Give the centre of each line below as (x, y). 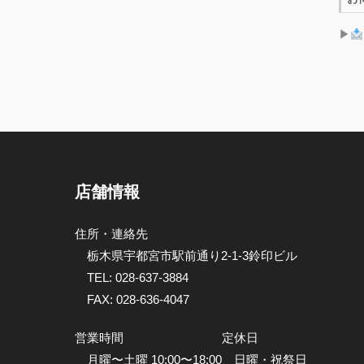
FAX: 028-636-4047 (138, 300)
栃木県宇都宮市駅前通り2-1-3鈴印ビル (192, 256)
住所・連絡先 (111, 234)
